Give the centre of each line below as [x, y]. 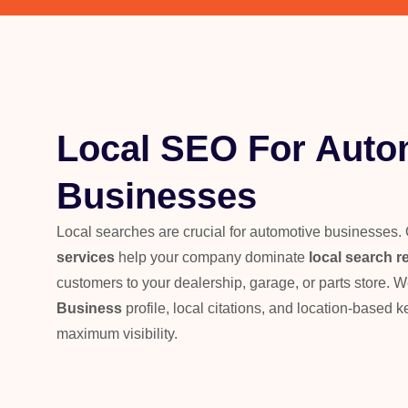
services [86, 257]
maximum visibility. [117, 334]
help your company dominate [212, 257]
